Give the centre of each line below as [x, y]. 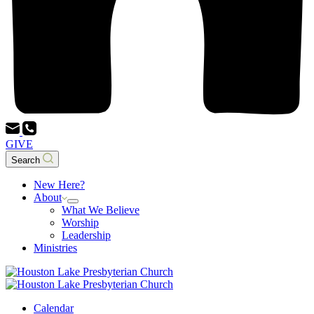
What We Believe [101, 210]
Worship [80, 222]
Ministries [55, 247]
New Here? [59, 184]
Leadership [86, 235]
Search [26, 160]
